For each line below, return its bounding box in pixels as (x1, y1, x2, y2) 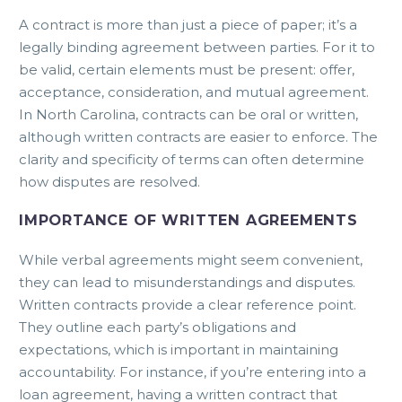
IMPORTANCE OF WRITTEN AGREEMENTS (19, 211, 358, 230)
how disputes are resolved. (19, 173, 200, 191)
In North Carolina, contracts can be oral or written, (19, 106, 358, 124)
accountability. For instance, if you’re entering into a (19, 363, 366, 380)
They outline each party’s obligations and (19, 318, 296, 336)
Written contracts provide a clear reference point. (19, 295, 356, 313)
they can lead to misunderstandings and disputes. (19, 273, 355, 291)
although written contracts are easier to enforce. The (19, 128, 378, 146)
